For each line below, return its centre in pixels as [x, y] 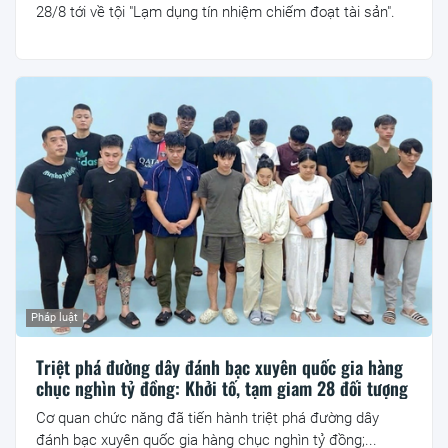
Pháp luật [54, 317]
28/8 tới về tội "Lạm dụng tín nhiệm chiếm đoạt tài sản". [215, 11]
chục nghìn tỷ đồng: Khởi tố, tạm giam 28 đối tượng [222, 387]
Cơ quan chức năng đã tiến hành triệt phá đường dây [207, 417]
